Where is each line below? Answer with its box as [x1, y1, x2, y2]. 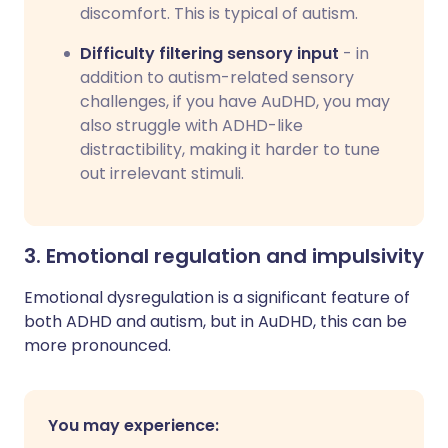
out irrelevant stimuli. [80, 162, 244, 185]
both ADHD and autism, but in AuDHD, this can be [24, 310, 407, 333]
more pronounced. [24, 334, 171, 357]
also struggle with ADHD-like [80, 114, 303, 137]
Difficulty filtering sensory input [80, 42, 339, 65]
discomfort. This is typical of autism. [80, 2, 358, 25]
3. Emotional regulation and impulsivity [24, 242, 424, 270]
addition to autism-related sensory [80, 66, 354, 89]
